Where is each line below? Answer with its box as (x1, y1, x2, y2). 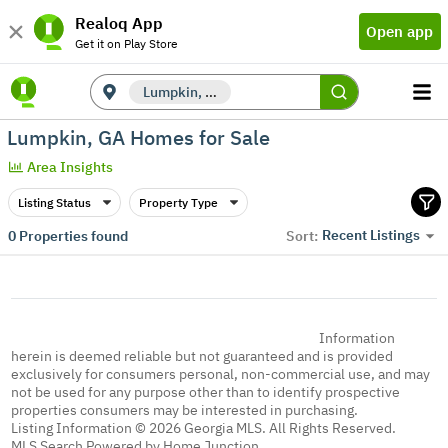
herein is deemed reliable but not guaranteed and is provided (11, 347, 394, 365)
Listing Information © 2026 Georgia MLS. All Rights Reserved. (11, 419, 397, 437)
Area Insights (27, 158, 114, 176)
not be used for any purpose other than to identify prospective (11, 383, 401, 401)
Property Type (138, 194, 218, 210)
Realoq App (75, 12, 163, 33)
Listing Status (17, 194, 91, 210)
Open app (366, 21, 433, 41)
